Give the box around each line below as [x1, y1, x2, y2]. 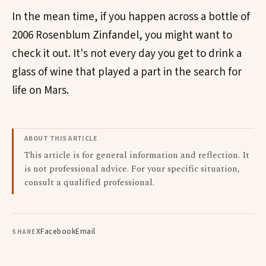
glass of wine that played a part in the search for [12, 64, 242, 80]
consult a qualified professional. [24, 175, 154, 189]
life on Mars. [12, 82, 69, 99]
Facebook [40, 226, 76, 237]
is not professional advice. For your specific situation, [24, 161, 240, 176]
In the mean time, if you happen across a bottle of [12, 8, 250, 25]
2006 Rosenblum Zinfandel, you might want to [12, 27, 232, 43]
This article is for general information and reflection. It [24, 148, 249, 162]
